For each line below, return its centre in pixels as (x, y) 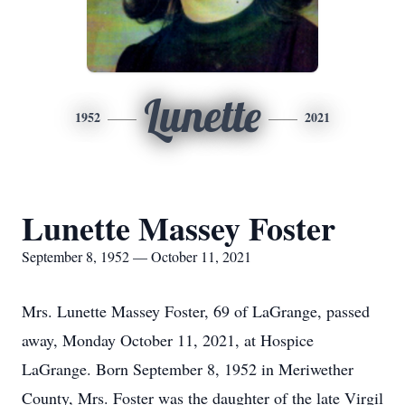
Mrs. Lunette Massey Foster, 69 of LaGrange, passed (196, 311)
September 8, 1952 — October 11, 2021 (137, 256)
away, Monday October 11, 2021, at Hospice (168, 340)
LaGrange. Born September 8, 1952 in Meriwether (188, 369)
